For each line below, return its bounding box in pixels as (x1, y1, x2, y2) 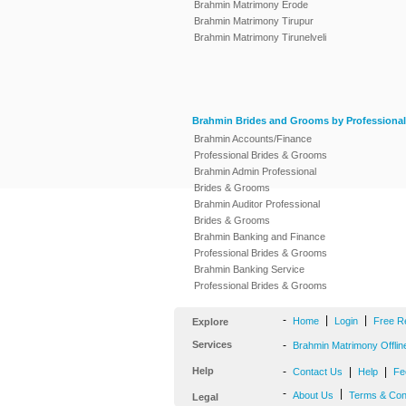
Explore (192, 316, 228, 328)
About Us (293, 390, 333, 401)
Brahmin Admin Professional (194, 166, 316, 178)
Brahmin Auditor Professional (194, 198, 320, 210)
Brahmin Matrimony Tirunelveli (194, 32, 326, 43)
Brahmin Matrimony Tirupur (194, 15, 314, 27)
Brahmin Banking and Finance (194, 231, 325, 243)
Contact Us (293, 366, 343, 378)
